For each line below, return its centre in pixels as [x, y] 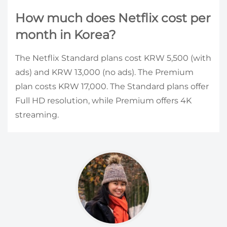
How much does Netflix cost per [113, 18]
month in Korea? [66, 35]
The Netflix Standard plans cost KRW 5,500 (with [113, 58]
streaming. [37, 115]
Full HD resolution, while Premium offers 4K [103, 101]
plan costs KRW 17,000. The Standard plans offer [112, 87]
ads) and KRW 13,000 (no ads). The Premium [104, 72]
